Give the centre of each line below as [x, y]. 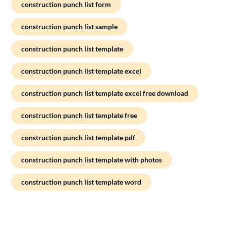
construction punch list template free [79, 115]
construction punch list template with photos [92, 159]
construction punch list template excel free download [105, 93]
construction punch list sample [70, 26]
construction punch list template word [81, 182]
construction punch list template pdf [78, 137]
